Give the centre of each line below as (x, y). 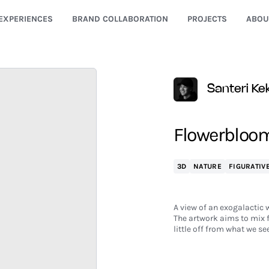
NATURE (207, 166)
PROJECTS (207, 19)
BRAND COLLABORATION (120, 19)
